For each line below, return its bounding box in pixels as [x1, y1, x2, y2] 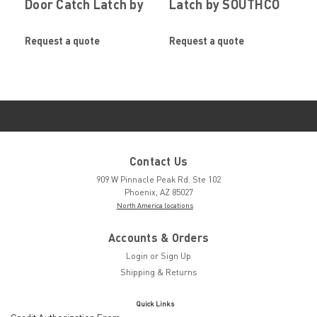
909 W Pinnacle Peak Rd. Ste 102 [96, 174, 221, 185]
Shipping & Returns [120, 267, 197, 278]
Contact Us [129, 154, 188, 168]
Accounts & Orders [108, 231, 209, 245]
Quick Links [135, 299, 174, 309]
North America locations [116, 201, 193, 210]
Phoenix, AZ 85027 [124, 187, 193, 198]
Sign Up [161, 250, 192, 262]
